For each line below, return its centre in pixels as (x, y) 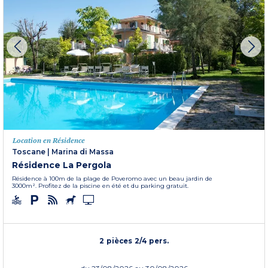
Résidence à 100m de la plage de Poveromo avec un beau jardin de (112, 179)
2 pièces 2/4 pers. (134, 241)
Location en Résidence (49, 141)
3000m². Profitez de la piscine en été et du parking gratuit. (100, 186)
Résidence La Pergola (62, 165)
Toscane (29, 152)
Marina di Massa (83, 152)
